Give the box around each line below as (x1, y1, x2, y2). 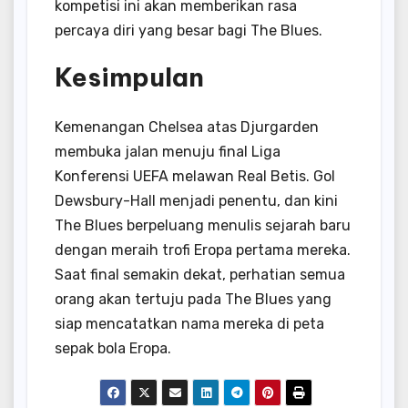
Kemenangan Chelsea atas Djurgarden (55, 117, 319, 136)
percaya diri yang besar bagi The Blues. (55, 22, 322, 40)
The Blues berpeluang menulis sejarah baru (55, 216, 351, 234)
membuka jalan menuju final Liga (55, 142, 280, 160)
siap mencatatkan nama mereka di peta (55, 314, 324, 332)
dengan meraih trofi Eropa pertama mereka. (55, 240, 351, 259)
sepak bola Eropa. (55, 339, 171, 357)
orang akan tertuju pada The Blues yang (55, 290, 331, 308)
